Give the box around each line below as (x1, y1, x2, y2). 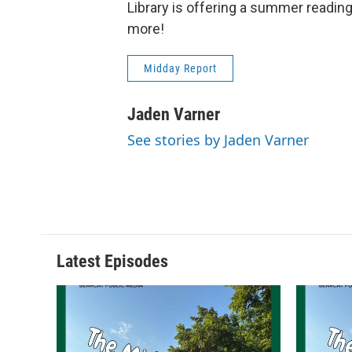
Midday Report (144, 62, 217, 75)
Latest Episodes (57, 251, 168, 271)
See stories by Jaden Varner (127, 130, 309, 149)
